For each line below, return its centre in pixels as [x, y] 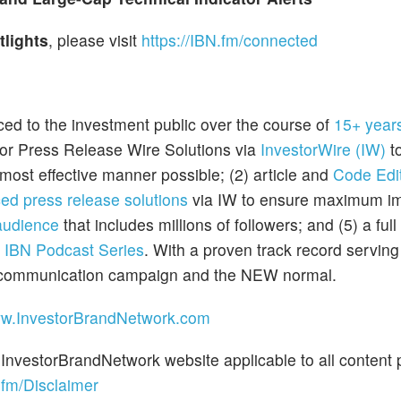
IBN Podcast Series [74, 250]
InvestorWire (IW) [323, 149]
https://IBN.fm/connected [230, 39]
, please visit [95, 39]
